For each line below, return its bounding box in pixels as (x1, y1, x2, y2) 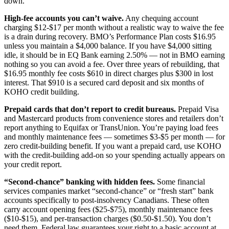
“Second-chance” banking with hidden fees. (4, 177, 155, 187)
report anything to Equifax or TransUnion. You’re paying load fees (4, 123, 218, 132)
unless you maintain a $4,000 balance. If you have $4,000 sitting (4, 41, 212, 51)
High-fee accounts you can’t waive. (4, 14, 124, 23)
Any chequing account (124, 14, 198, 23)
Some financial (155, 177, 205, 187)
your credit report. (4, 160, 62, 169)
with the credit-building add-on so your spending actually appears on (4, 151, 225, 160)
